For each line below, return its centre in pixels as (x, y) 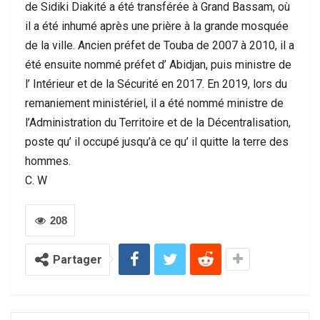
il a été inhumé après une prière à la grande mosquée (157, 26)
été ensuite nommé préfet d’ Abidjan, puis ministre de (158, 64)
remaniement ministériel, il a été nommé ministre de (154, 103)
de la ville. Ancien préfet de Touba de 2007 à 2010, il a (160, 45)
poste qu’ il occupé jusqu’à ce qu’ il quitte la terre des (157, 141)
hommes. (48, 161)
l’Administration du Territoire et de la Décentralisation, (158, 122)
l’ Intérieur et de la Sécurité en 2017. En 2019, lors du (156, 84)
